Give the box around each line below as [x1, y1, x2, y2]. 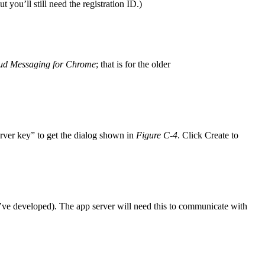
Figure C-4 [136, 130, 177, 140]
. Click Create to [177, 130, 238, 140]
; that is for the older [96, 59, 170, 69]
